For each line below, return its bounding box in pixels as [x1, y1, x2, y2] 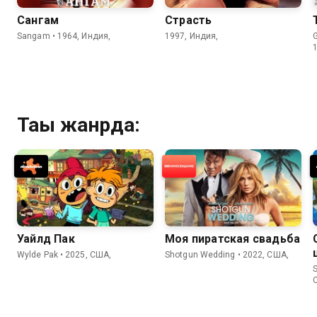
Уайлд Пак [17, 231, 75, 246]
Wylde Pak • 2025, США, [17, 249, 112, 260]
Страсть [165, 13, 212, 28]
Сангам [17, 13, 59, 28]
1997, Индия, [165, 31, 219, 42]
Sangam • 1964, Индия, [17, 31, 111, 42]
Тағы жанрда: [17, 113, 140, 137]
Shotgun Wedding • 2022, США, [165, 249, 289, 260]
